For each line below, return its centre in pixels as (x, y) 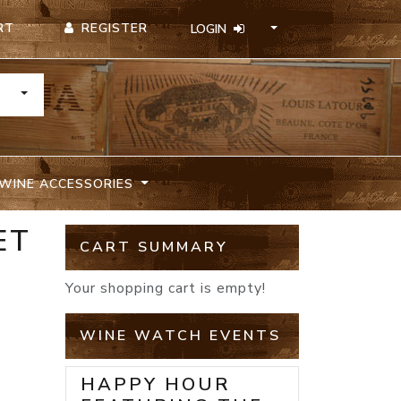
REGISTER (115, 28)
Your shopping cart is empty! (166, 289)
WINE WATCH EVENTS (180, 336)
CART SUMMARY (154, 247)
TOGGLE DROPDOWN (84, 93)
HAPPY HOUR (155, 385)
